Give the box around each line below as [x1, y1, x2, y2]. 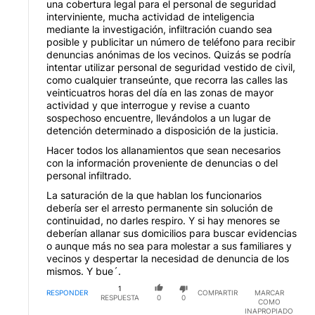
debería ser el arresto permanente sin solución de [46, 201, 273, 214]
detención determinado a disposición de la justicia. [46, 124, 278, 136]
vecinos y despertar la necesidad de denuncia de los [46, 252, 289, 264]
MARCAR [254, 288, 284, 297]
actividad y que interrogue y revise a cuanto [46, 98, 250, 111]
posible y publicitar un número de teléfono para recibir [46, 35, 295, 48]
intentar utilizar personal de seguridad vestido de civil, [46, 60, 295, 73]
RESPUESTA [100, 292, 139, 302]
